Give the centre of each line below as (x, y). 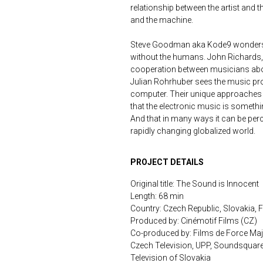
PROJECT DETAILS (167, 162)
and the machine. (162, 20)
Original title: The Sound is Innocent (195, 184)
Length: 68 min (157, 196)
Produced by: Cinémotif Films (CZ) (194, 221)
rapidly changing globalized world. (193, 131)
